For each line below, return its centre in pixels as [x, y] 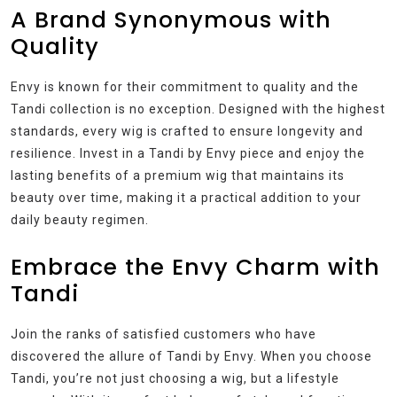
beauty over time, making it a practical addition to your [186, 198]
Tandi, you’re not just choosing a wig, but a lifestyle [175, 379]
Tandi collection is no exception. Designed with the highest [198, 109]
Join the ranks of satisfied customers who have [163, 335]
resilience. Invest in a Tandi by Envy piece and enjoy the [188, 154]
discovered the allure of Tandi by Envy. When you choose [191, 357]
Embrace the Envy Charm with [195, 268]
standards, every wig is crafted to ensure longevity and [187, 132]
